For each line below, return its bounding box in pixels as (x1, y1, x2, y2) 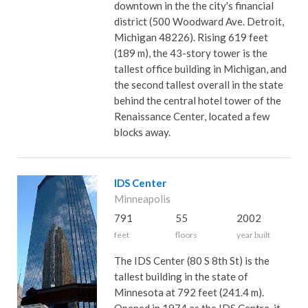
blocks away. (113, 126, 170, 138)
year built (236, 230, 270, 240)
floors (175, 230, 197, 240)
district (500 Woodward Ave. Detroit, (113, 15, 284, 27)
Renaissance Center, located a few (113, 110, 269, 122)
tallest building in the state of (113, 270, 248, 283)
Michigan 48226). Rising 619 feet (113, 31, 268, 43)
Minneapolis (113, 192, 170, 205)
